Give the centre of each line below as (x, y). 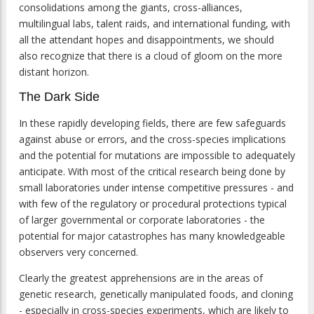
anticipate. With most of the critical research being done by (152, 171)
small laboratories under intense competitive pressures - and (156, 187)
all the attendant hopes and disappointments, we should (146, 40)
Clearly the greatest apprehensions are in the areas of (141, 278)
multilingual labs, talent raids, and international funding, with (155, 24)
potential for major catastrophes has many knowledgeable (152, 235)
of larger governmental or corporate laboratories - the (142, 219)
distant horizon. (54, 72)
